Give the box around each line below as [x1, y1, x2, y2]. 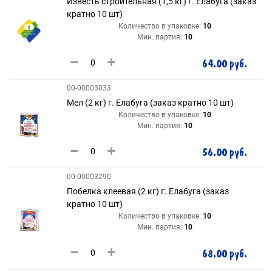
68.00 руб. [202, 247, 247, 261]
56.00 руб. [202, 146, 247, 160]
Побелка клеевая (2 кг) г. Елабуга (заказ [67, 186, 229, 196]
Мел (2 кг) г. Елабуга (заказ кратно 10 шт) [67, 98, 234, 107]
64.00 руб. [202, 57, 247, 71]
